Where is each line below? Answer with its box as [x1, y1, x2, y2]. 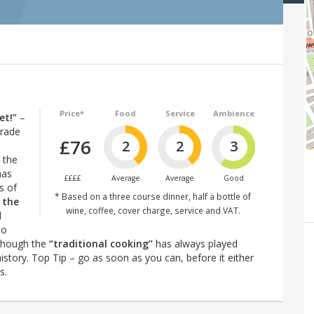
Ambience [213, 107, 255, 118]
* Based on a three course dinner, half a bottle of [55, 190, 251, 202]
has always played [153, 236, 238, 250]
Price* [59, 107, 84, 118]
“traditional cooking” [49, 236, 153, 250]
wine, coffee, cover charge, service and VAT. [65, 204, 240, 216]
